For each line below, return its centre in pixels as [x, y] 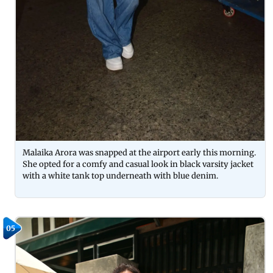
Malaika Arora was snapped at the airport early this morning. [139, 153]
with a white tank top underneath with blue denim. [120, 176]
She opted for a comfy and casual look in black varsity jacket [138, 165]
